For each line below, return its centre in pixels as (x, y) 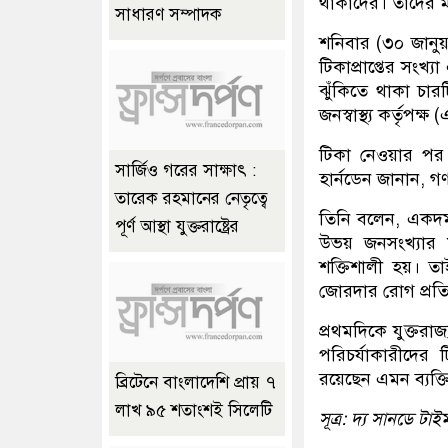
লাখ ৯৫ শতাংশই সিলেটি (193, 411)
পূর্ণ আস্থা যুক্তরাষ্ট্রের (177, 227)
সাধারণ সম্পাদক (168, 15)
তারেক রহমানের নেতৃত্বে (191, 199)
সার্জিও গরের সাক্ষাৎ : (185, 171)
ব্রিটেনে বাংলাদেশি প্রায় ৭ (195, 383)
